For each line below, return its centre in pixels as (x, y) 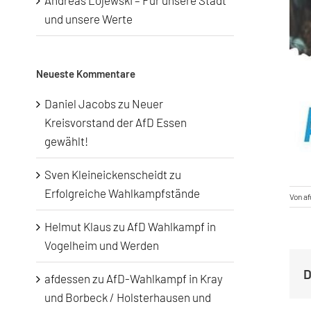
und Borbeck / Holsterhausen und (128, 297)
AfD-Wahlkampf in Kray (165, 278)
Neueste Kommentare (86, 74)
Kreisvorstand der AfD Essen (116, 122)
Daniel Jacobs (80, 103)
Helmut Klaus (78, 226)
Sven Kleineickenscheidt (106, 174)
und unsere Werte (89, 19)
